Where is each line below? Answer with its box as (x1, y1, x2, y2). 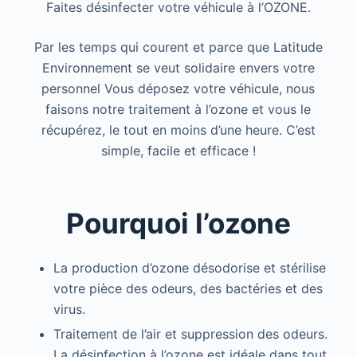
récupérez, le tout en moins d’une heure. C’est (41, 121, 316, 138)
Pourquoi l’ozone (65, 206, 291, 241)
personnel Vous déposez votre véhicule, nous (41, 80, 316, 96)
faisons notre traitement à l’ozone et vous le (45, 100, 312, 117)
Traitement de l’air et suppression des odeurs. (53, 326, 328, 343)
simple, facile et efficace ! (100, 142, 256, 159)
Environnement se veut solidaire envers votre (41, 59, 315, 76)
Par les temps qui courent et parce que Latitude (33, 38, 323, 55)
